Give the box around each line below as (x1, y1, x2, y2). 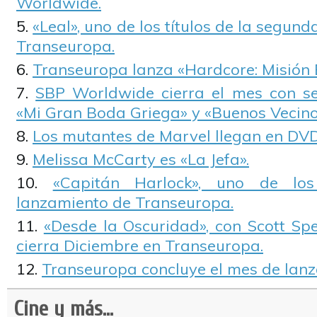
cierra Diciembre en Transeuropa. (16, 236, 263, 255)
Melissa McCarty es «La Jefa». (33, 149, 249, 169)
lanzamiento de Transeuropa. (16, 192, 234, 212)
